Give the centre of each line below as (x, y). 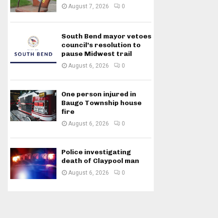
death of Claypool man (100, 161)
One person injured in (99, 94)
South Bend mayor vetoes (106, 36)
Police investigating (96, 152)
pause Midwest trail (97, 54)
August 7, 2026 (89, 6)
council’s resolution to (101, 45)
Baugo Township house (101, 103)
